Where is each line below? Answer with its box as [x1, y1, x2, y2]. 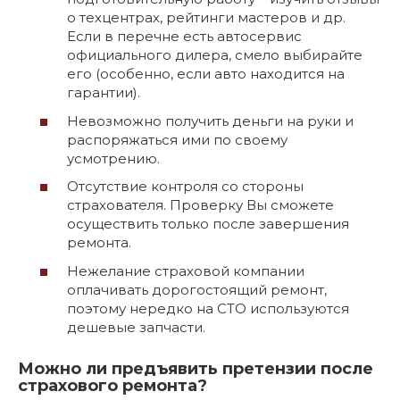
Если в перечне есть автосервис [67, 28, 302, 46]
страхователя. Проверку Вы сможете [67, 196, 334, 214]
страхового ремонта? [18, 375, 207, 396]
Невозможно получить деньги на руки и [67, 112, 354, 129]
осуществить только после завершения [67, 215, 349, 233]
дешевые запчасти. [67, 318, 205, 336]
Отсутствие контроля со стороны [67, 178, 304, 196]
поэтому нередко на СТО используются [67, 299, 349, 317]
